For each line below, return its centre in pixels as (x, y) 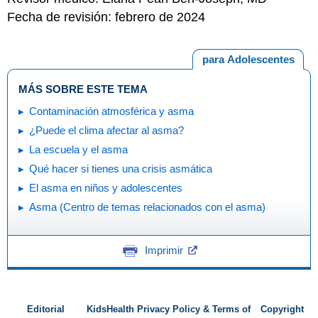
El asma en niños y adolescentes (106, 188)
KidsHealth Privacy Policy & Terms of (169, 309)
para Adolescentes (248, 59)
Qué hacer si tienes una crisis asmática (121, 169)
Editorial (45, 309)
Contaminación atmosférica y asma (111, 111)
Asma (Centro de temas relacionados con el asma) (147, 207)
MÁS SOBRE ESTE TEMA (83, 89)
